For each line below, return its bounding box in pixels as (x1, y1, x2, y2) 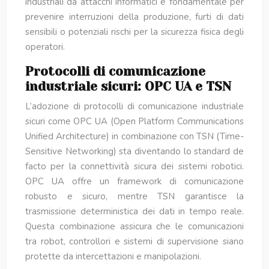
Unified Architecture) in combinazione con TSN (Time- (25, 130, 244, 142)
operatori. (25, 41, 65, 53)
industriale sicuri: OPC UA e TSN (25, 79, 231, 94)
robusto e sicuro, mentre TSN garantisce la (25, 190, 244, 202)
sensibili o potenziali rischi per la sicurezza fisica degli (25, 26, 244, 38)
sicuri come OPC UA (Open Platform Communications (25, 115, 244, 127)
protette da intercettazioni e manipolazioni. (25, 250, 201, 262)
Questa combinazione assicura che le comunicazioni (25, 220, 244, 232)
